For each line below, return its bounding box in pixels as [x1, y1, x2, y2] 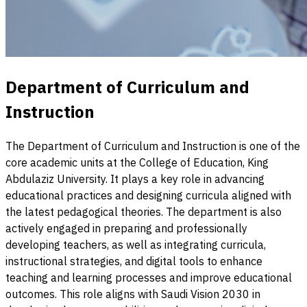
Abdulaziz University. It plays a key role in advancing [5, 171, 265, 188]
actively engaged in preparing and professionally [5, 220, 247, 237]
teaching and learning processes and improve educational [5, 269, 292, 286]
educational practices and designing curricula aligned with [5, 187, 291, 204]
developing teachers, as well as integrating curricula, [5, 236, 266, 254]
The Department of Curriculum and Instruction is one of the [5, 138, 300, 155]
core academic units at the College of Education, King [5, 154, 269, 171]
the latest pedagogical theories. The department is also [5, 204, 282, 221]
